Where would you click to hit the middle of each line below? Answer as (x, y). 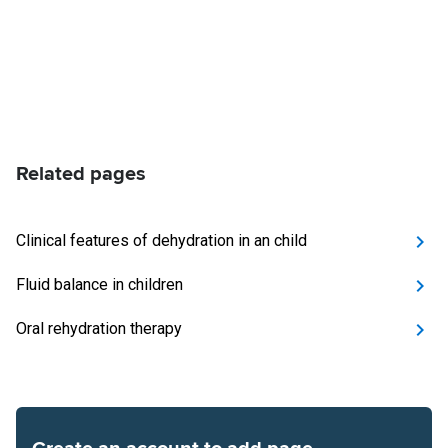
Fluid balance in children (99, 284)
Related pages (81, 174)
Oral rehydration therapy (99, 328)
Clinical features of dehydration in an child (161, 240)
